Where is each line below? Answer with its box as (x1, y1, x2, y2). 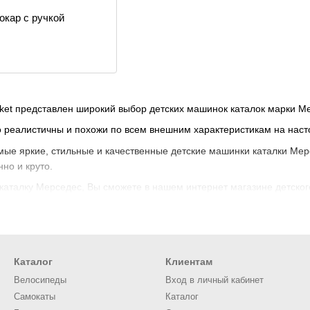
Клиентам (165, 256, 212, 267)
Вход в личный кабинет (165, 275, 264, 285)
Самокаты (14, 291, 55, 302)
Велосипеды (14, 275, 66, 285)
